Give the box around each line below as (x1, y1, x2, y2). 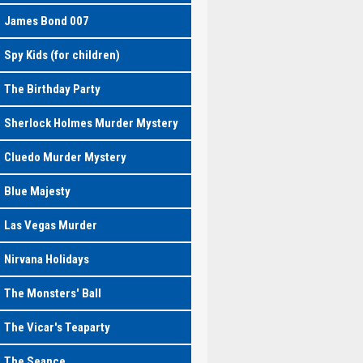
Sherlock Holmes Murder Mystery (3, 116, 178, 130)
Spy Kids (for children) (3, 48, 120, 62)
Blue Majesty (3, 184, 70, 199)
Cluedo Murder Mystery (3, 150, 126, 164)
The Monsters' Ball (3, 286, 101, 301)
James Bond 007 (3, 14, 89, 28)
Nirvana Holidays (3, 252, 89, 267)
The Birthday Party (3, 82, 100, 96)
